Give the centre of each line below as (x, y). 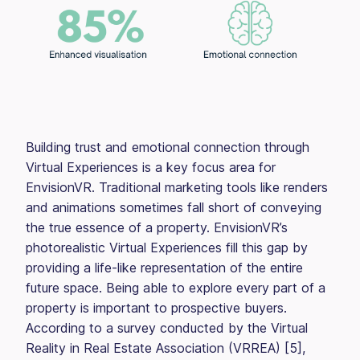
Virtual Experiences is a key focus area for (151, 167)
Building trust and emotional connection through (168, 147)
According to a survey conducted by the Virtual (167, 328)
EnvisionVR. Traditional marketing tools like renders (177, 187)
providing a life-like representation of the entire (164, 268)
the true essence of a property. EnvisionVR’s (157, 227)
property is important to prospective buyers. (156, 308)
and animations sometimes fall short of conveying (174, 207)
